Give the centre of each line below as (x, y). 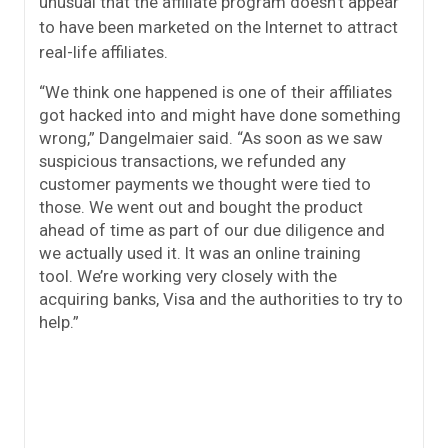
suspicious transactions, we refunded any (192, 160)
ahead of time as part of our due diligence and (212, 229)
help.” (59, 321)
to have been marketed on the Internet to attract (218, 26)
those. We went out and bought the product (201, 206)
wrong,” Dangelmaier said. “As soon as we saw (211, 137)
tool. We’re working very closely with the (188, 275)
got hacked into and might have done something (220, 114)
